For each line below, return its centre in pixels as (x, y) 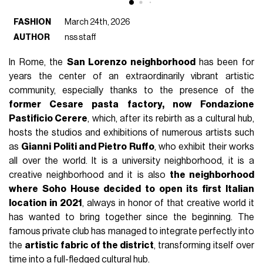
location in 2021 (45, 203)
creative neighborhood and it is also (89, 175)
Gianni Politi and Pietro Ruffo (88, 146)
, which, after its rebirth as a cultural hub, (171, 118)
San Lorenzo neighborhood (131, 62)
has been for (225, 62)
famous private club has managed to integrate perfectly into (131, 231)
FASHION (33, 22)
